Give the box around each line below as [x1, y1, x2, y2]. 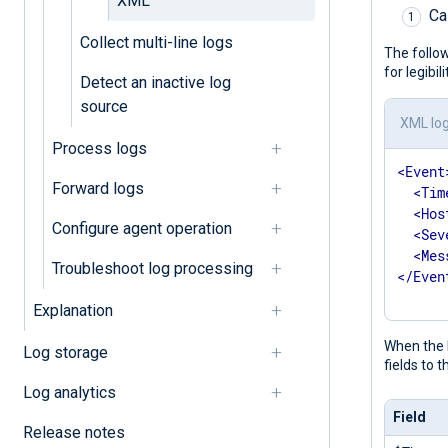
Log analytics [22, 382, 116, 402]
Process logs [51, 138, 147, 158]
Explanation [32, 300, 113, 320]
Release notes [22, 422, 125, 442]
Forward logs [51, 178, 144, 198]
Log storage [22, 342, 108, 362]
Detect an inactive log [79, 72, 231, 92]
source [79, 96, 128, 116]
